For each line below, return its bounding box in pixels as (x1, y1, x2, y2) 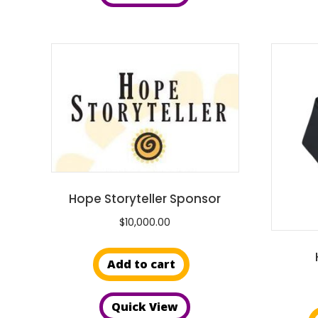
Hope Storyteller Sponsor (69, 190, 221, 207)
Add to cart (107, 256, 176, 273)
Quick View (111, 299, 179, 315)
